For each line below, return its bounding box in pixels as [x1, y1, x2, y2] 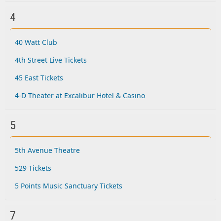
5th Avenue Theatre [15, 146, 80, 155]
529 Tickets [15, 163, 51, 173]
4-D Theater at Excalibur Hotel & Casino [15, 91, 145, 100]
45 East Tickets [15, 73, 63, 82]
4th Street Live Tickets [15, 55, 87, 65]
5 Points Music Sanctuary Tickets [15, 181, 122, 190]
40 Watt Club [15, 37, 57, 47]
